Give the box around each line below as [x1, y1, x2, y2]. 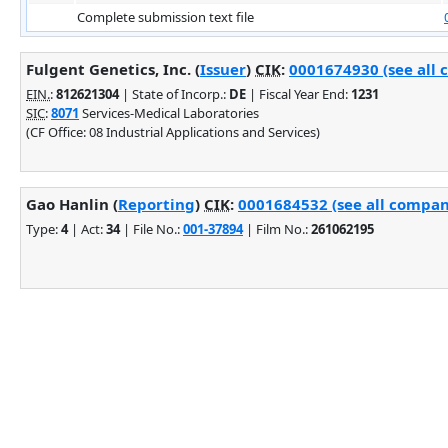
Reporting [118, 193, 195, 214]
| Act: [68, 219, 106, 238]
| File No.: [120, 219, 183, 238]
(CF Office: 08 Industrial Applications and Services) [26, 122, 320, 141]
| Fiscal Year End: [246, 84, 351, 103]
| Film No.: [243, 219, 311, 238]
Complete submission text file [77, 7, 254, 26]
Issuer [200, 58, 246, 79]
